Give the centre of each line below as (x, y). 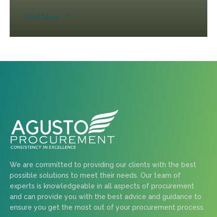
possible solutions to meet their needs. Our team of (95, 175)
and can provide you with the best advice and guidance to (106, 196)
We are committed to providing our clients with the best (103, 164)
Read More (42, 16)
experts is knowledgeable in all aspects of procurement (102, 186)
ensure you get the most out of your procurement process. (107, 207)
